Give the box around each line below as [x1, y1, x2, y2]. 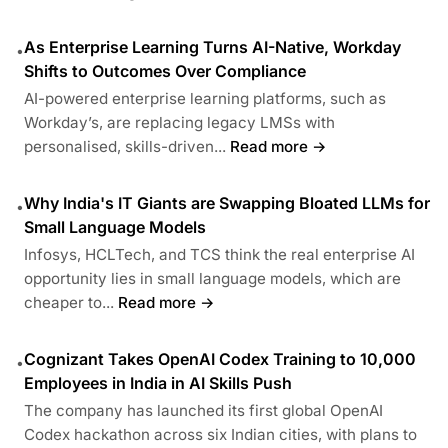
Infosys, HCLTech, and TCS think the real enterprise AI [24, 244, 415, 264]
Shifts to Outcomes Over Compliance [24, 60, 306, 81]
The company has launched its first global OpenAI [24, 400, 383, 420]
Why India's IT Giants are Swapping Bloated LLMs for [24, 192, 430, 213]
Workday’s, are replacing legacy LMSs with [24, 112, 335, 132]
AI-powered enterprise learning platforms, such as [24, 88, 386, 108]
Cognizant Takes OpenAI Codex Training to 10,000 [24, 348, 416, 369]
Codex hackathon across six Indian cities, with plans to [24, 424, 417, 444]
